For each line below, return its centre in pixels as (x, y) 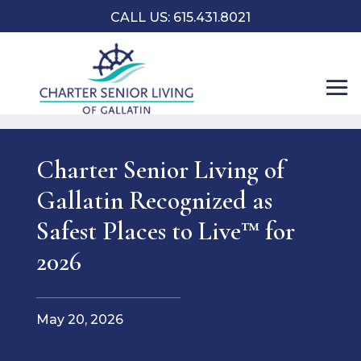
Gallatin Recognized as (154, 200)
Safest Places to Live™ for (165, 231)
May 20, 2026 (79, 320)
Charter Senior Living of (160, 170)
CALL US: (142, 17)
